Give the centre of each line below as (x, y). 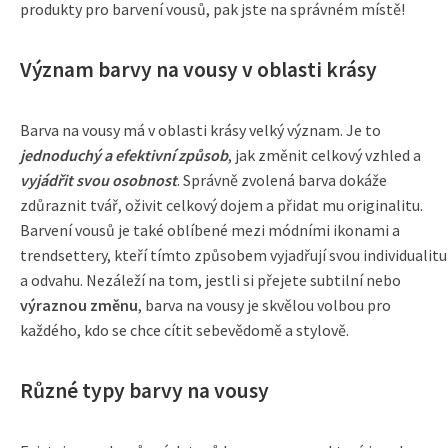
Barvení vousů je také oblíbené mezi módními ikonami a (210, 230)
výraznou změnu (79, 305)
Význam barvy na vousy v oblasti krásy (198, 69)
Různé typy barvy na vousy (144, 390)
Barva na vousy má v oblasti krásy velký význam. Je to (200, 130)
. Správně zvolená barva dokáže (282, 180)
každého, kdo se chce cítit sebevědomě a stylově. (184, 330)
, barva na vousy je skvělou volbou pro (264, 305)
